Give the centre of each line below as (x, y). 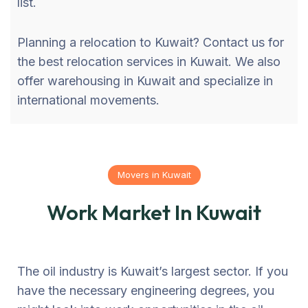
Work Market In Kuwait (154, 212)
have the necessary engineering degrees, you (146, 290)
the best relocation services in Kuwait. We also (149, 61)
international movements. (88, 100)
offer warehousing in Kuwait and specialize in (145, 80)
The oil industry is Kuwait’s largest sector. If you (153, 271)
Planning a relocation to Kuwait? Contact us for (151, 42)
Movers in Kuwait (154, 174)
